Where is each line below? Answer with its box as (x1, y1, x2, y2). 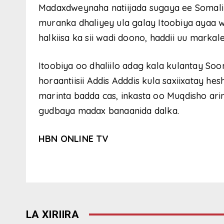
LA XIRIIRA (26, 208, 79, 220)
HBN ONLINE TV (38, 132, 109, 144)
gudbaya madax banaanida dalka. (38, 104, 179, 116)
